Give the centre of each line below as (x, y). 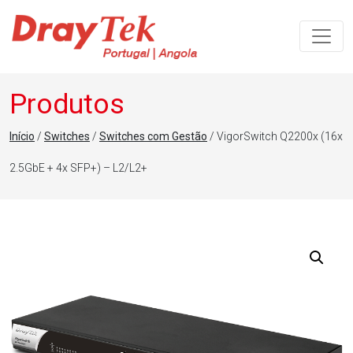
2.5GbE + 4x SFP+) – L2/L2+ (78, 167)
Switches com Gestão (153, 136)
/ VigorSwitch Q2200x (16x (275, 136)
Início (22, 136)
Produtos (67, 104)
